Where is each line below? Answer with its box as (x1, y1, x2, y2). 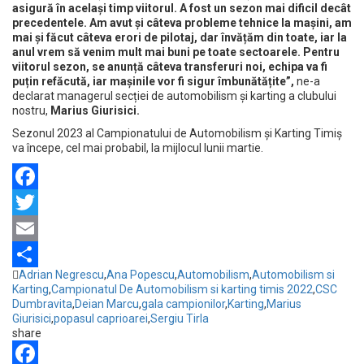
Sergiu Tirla (150, 311, 209, 325)
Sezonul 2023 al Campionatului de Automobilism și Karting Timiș (12, 126, 342, 140)
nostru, (12, 103, 50, 117)
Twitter (12, 221, 50, 235)
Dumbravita (12, 297, 72, 310)
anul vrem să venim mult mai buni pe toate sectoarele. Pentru (12, 45, 340, 58)
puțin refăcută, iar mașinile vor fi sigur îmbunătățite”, (12, 74, 294, 88)
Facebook (12, 195, 62, 209)
